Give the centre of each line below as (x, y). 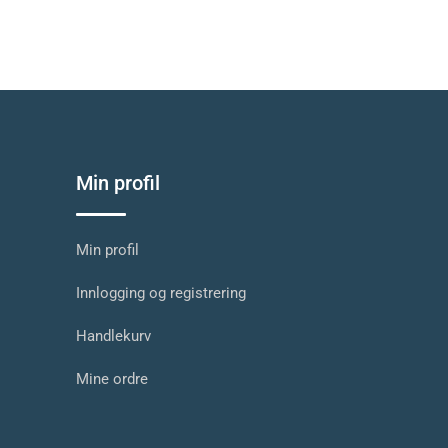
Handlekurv (113, 336)
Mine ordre (112, 379)
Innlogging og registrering (161, 293)
